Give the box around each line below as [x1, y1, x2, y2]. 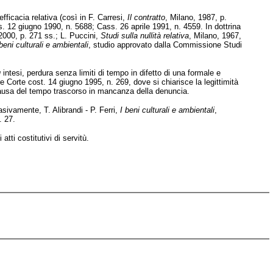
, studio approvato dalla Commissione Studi [88, 40, 242, 49]
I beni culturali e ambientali [120, 105, 214, 115]
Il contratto [127, 13, 165, 22]
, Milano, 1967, [189, 31, 241, 40]
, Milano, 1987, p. [165, 13, 227, 22]
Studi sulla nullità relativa [101, 31, 189, 40]
